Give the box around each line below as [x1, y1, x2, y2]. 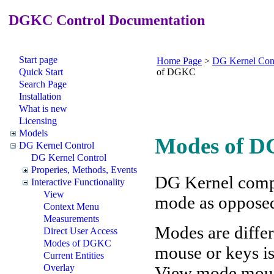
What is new [19, 103, 67, 114]
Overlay [43, 262, 75, 273]
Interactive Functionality [31, 176, 125, 187]
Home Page [157, 55, 202, 66]
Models [19, 127, 48, 138]
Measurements [43, 213, 99, 224]
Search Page [19, 78, 67, 89]
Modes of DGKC [43, 237, 111, 248]
